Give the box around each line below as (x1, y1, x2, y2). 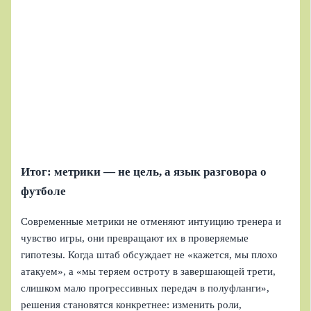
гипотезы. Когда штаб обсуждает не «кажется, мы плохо (21, 249, 278, 260)
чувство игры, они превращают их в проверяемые (21, 232, 249, 244)
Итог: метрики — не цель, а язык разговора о (21, 165, 267, 178)
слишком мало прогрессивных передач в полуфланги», (21, 282, 270, 294)
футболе (21, 184, 67, 198)
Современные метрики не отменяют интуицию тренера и (21, 215, 282, 227)
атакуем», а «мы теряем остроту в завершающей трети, (21, 265, 276, 277)
